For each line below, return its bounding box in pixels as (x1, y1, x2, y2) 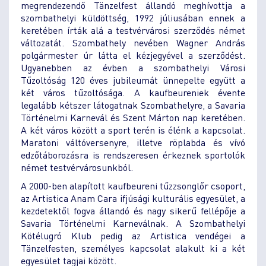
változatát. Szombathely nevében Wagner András (21, 36, 245, 49)
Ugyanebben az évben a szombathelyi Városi (21, 61, 245, 74)
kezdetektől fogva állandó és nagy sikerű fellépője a (21, 204, 245, 217)
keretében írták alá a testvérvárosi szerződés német (21, 23, 245, 36)
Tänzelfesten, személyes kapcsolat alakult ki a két (21, 241, 245, 254)
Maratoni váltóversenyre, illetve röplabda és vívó (21, 135, 245, 148)
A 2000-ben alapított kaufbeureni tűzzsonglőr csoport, (21, 179, 245, 192)
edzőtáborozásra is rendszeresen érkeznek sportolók (21, 148, 245, 161)
